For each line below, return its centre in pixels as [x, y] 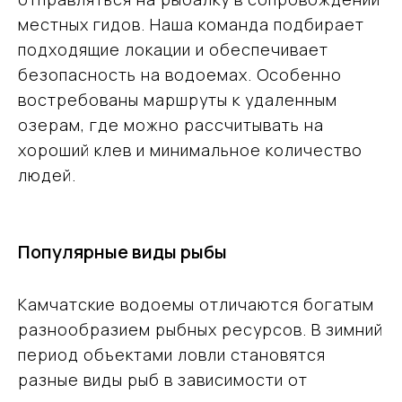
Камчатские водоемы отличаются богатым [196, 304]
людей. [47, 175]
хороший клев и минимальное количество [190, 150]
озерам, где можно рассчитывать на [171, 125]
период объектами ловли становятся [172, 354]
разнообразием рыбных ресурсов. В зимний [201, 329]
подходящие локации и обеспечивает [173, 49]
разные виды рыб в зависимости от [163, 380]
